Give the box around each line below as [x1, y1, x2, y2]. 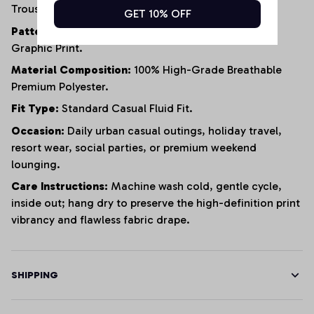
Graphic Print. [11, 41, 83, 55]
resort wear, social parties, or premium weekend [11, 140, 257, 154]
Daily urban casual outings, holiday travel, [64, 123, 282, 137]
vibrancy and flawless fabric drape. [11, 213, 190, 227]
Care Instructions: [11, 179, 108, 193]
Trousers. [11, 2, 58, 16]
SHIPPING [11, 268, 58, 281]
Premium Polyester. [11, 80, 109, 93]
